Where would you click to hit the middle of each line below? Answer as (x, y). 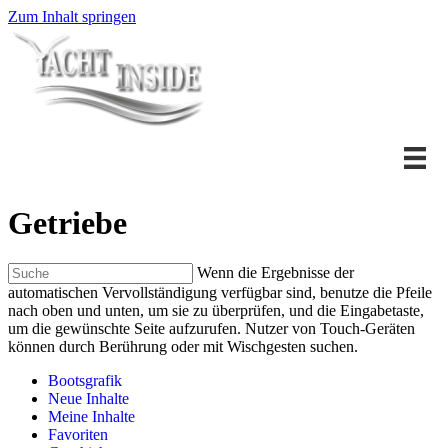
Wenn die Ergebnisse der (275, 273)
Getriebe (67, 222)
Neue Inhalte (88, 399)
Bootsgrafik (85, 381)
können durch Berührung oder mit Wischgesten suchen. (183, 347)
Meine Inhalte (91, 417)
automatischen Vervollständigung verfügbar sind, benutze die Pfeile (220, 293)
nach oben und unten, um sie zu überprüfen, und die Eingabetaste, (216, 311)
